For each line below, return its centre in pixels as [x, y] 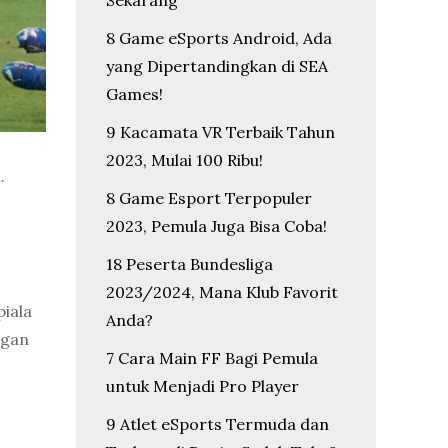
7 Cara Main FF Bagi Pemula [212, 358]
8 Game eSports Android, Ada [219, 38]
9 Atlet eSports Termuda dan [217, 424]
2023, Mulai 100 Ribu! [184, 160]
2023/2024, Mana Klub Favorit [222, 292]
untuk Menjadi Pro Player [202, 386]
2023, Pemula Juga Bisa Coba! [216, 226]
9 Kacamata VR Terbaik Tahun [220, 132]
